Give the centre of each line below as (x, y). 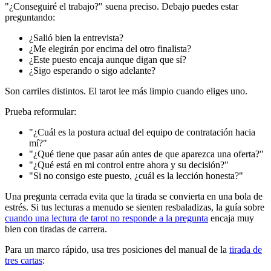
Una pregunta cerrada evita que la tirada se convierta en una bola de (134, 196)
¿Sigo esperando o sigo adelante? (92, 70)
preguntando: (30, 17)
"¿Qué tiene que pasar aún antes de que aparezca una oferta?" (146, 154)
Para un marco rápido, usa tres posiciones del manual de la (117, 249)
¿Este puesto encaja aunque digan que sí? (108, 59)
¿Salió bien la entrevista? (76, 38)
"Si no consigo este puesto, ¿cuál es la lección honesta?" (136, 175)
